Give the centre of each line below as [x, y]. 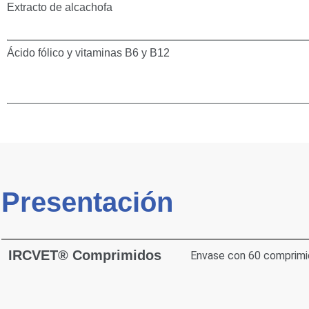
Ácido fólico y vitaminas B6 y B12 [88, 53]
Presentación [91, 202]
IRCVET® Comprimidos [85, 256]
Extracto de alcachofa [60, 8]
